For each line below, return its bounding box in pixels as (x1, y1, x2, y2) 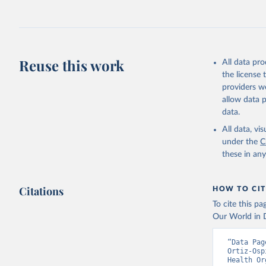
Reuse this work (19, 56, 125, 75)
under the (222, 138, 258, 146)
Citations (19, 184, 64, 198)
